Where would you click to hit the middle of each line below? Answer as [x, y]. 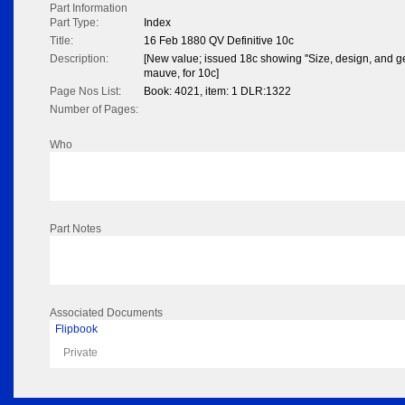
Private [80, 353]
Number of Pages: [94, 110]
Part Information [89, 9]
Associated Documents [106, 313]
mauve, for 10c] [181, 74]
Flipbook [76, 330]
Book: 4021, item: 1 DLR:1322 [217, 92]
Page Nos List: [85, 92]
